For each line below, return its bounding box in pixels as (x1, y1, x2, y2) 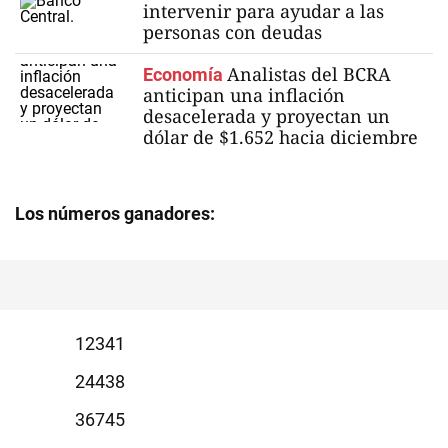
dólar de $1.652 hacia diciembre (143, 125, 418, 149)
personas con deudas (143, 20, 322, 44)
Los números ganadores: (15, 203, 215, 224)
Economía (143, 64, 223, 85)
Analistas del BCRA (227, 62, 391, 86)
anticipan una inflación (143, 83, 345, 107)
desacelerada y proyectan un (143, 104, 390, 128)
